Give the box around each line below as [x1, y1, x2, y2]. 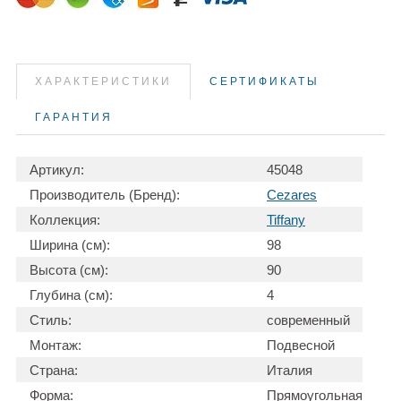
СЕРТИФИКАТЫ [209, 74, 320, 88]
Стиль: [30, 311, 72, 328]
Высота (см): [30, 261, 108, 277]
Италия [267, 362, 312, 378]
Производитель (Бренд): [30, 186, 180, 202]
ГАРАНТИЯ [35, 110, 113, 124]
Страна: [30, 362, 78, 378]
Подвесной [267, 337, 335, 353]
